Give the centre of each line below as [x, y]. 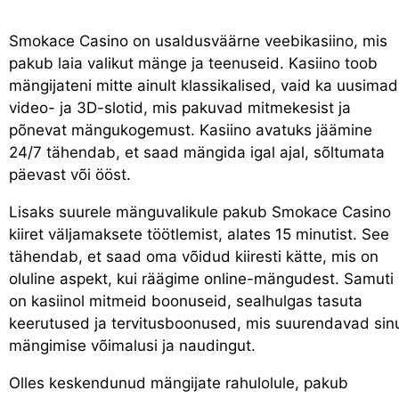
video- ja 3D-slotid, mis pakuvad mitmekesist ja [180, 107]
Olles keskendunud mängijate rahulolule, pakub [179, 383]
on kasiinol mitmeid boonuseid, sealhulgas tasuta [186, 301]
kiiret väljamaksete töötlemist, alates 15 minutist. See [199, 234]
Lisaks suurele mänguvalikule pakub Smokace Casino [200, 212]
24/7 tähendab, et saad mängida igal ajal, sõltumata [197, 152]
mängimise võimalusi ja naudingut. [132, 345]
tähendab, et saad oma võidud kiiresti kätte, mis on [194, 256]
